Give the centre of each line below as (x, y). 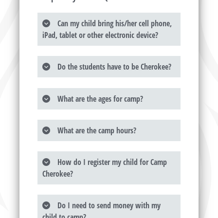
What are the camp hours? (97, 130)
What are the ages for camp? (100, 99)
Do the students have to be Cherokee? (114, 67)
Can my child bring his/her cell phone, (114, 24)
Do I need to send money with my (109, 206)
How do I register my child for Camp (112, 162)
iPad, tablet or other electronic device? (100, 35)
